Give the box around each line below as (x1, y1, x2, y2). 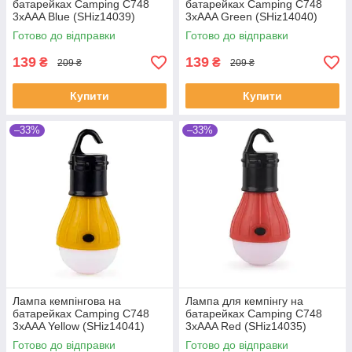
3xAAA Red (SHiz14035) (185, 320, 306, 333)
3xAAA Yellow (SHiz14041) (13, 320, 145, 333)
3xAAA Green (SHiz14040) (185, 10, 317, 24)
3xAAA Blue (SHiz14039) (13, 10, 135, 24)
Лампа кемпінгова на (13, 295, 121, 308)
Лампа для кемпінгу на (185, 295, 303, 308)
